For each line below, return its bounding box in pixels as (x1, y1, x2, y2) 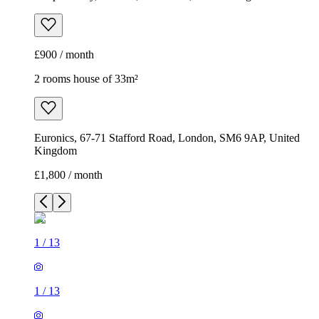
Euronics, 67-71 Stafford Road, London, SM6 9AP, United (34, 132, 300, 145)
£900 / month (34, 48, 94, 61)
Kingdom (34, 145, 77, 157)
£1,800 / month (34, 169, 103, 182)
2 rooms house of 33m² (34, 73, 138, 85)
